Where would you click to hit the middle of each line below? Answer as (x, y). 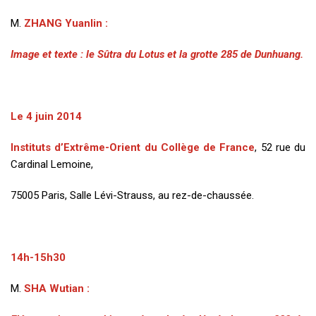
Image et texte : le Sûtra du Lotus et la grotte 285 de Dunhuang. (157, 54)
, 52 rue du (280, 147)
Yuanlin (84, 23)
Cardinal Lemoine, (52, 164)
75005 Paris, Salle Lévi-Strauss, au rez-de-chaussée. (132, 195)
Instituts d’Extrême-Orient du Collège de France (133, 147)
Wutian (67, 288)
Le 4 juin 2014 (46, 116)
